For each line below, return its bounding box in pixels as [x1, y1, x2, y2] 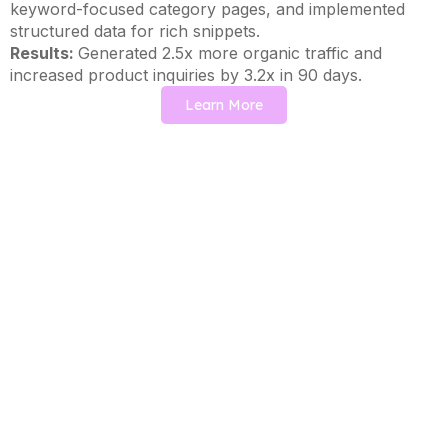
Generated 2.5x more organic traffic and [77, 43, 382, 63]
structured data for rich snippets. [9, 21, 260, 41]
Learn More [184, 96, 263, 114]
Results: [9, 43, 78, 63]
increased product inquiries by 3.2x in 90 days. [9, 65, 362, 85]
